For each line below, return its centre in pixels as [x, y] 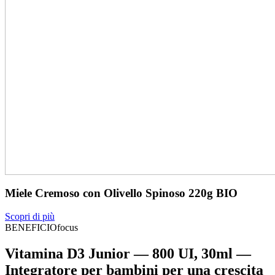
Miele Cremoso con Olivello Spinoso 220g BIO [121, 193]
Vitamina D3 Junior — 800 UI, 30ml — [128, 254]
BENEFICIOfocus [41, 228]
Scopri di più [30, 217]
